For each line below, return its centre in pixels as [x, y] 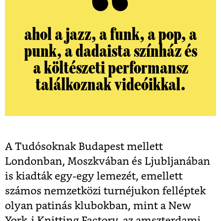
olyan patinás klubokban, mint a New [98, 206]
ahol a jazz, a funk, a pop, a [110, 35]
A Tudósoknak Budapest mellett [84, 147]
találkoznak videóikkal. [110, 85]
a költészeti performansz [110, 68]
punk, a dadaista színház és [110, 52]
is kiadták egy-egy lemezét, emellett [94, 177]
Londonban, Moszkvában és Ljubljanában [108, 162]
